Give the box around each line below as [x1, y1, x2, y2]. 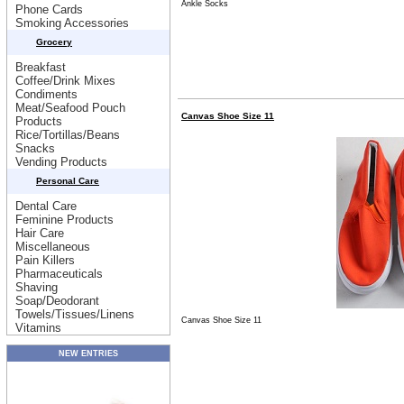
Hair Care [15, 226, 64, 240]
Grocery [36, 37, 72, 47]
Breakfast [15, 60, 66, 74]
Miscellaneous [15, 240, 90, 253]
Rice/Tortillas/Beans [15, 128, 120, 142]
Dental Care [15, 199, 77, 213]
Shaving [15, 280, 58, 294]
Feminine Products [15, 213, 114, 226]
